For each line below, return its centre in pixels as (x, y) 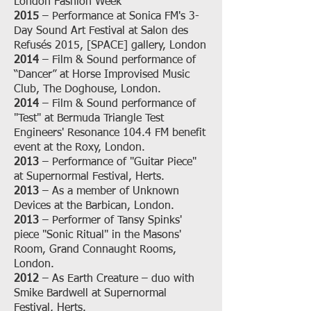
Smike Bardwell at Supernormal (90, 294)
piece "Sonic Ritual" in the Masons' (98, 235)
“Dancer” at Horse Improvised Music (102, 75)
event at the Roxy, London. (79, 148)
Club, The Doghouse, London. (87, 90)
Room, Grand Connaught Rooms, (95, 250)
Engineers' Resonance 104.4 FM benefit (110, 133)
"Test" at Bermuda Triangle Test (89, 119)
